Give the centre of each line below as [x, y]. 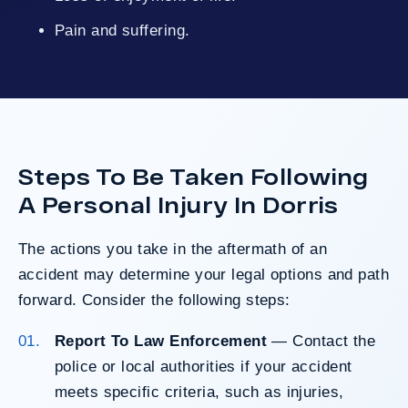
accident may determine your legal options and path [204, 274]
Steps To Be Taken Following [194, 176]
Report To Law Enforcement [160, 341]
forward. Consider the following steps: [154, 300]
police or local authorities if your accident [203, 366]
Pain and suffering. [127, 30]
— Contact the [321, 341]
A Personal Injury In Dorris [178, 204]
